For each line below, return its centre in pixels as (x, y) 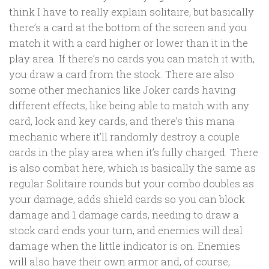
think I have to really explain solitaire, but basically (131, 12)
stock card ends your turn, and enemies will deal (126, 231)
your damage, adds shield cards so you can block (127, 199)
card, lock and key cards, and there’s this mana (122, 121)
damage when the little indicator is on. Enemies (125, 246)
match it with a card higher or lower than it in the (128, 43)
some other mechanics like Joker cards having (122, 90)
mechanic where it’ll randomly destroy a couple (124, 137)
